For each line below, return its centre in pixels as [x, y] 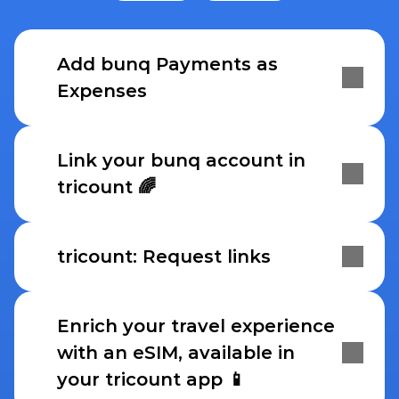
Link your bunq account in [181, 160]
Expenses [102, 91]
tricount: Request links [164, 256]
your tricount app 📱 [151, 379]
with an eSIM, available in [176, 353]
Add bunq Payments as [167, 64]
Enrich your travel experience [196, 326]
